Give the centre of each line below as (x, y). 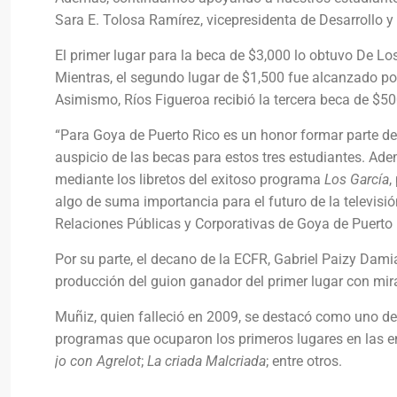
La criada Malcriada (206, 361)
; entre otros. (306, 361)
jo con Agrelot (98, 361)
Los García (357, 179)
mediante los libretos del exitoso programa (190, 179)
